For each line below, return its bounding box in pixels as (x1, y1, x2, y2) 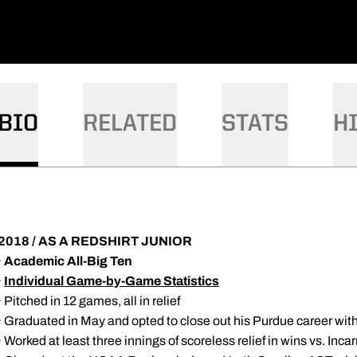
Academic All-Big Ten (4, 254, 132, 268)
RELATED (83, 112, 177, 136)
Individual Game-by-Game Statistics (4, 274, 219, 288)
